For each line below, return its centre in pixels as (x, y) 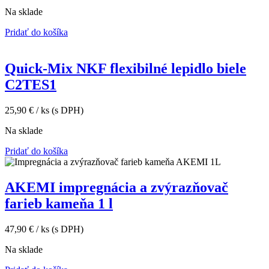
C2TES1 (31, 84)
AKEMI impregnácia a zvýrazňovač (116, 187)
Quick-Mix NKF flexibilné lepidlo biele (125, 68)
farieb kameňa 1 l (59, 203)
